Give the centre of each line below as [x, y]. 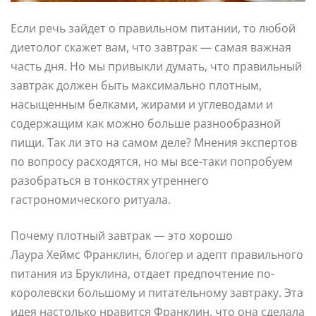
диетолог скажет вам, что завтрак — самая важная [151, 47]
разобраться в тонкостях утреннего [110, 180]
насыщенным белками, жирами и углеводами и [142, 104]
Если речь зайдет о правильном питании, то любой [153, 28]
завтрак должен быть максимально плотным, [136, 85]
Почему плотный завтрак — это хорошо [122, 235]
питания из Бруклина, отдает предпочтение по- [142, 273]
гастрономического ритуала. [91, 199]
